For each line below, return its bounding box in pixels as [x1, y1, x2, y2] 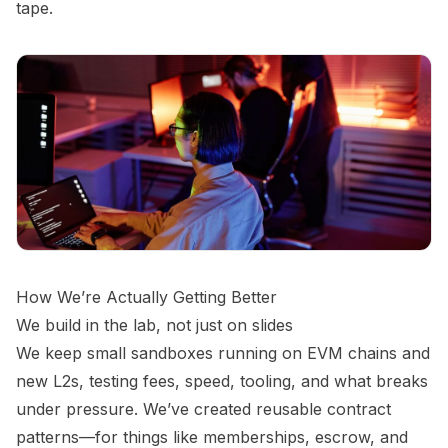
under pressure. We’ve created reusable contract [16, 398, 391, 419]
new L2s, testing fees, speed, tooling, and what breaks [16, 370, 428, 391]
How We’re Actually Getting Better [16, 286, 277, 307]
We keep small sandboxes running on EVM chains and [16, 342, 430, 363]
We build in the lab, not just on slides [16, 314, 293, 335]
